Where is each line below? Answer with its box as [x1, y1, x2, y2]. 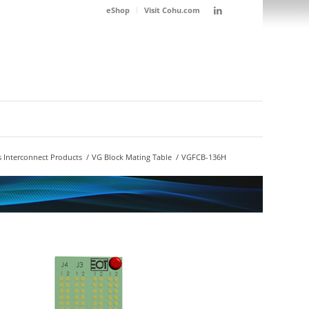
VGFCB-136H [181, 152, 226, 162]
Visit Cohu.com [143, 5, 200, 15]
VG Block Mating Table [91, 152, 172, 162]
